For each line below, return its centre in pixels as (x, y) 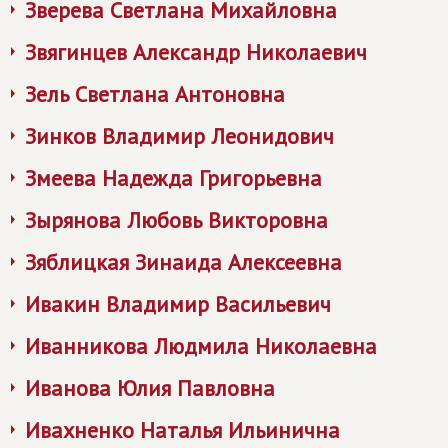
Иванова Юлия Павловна (150, 388)
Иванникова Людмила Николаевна (201, 346)
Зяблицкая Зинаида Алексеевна (183, 262)
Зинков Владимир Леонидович (179, 136)
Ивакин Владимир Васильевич (178, 304)
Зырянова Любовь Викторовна (176, 220)
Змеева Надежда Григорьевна (173, 178)
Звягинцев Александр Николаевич (196, 52)
